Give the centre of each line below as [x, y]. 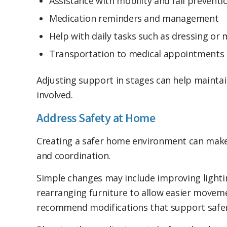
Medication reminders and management [134, 18]
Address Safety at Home [96, 118]
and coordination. [73, 155]
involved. [55, 95]
